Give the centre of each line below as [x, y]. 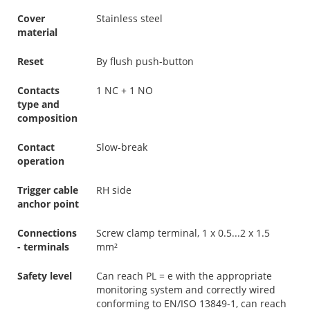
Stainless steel [129, 18]
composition [47, 118]
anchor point [48, 203]
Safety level [45, 275]
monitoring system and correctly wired [186, 289]
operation [41, 161]
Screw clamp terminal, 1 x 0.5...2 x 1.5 [183, 232]
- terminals [43, 246]
